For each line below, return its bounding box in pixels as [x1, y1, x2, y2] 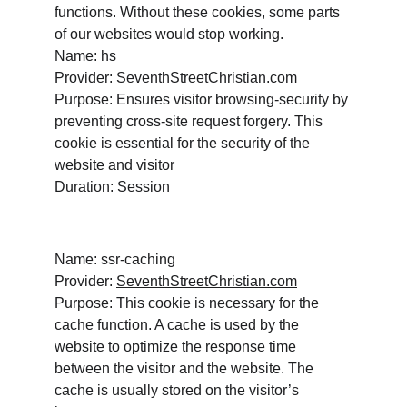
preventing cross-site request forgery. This [55, 114, 326, 129]
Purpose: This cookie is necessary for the [55, 295, 323, 311]
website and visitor [55, 157, 174, 173]
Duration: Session [55, 179, 170, 194]
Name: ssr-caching [55, 252, 175, 267]
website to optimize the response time [55, 339, 300, 354]
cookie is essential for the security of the [55, 135, 313, 151]
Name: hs [55, 48, 116, 64]
